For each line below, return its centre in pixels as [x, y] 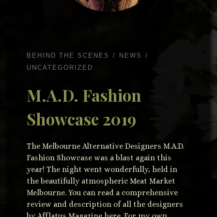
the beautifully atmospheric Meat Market [101, 181]
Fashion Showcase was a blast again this [99, 158]
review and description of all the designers [105, 204]
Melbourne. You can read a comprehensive [102, 193]
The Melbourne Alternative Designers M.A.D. [105, 146]
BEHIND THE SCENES [68, 56]
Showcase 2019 [81, 119]
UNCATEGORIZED [60, 67]
